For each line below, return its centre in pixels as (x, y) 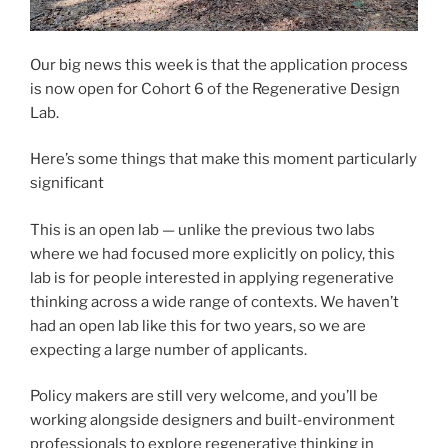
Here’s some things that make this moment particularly (223, 159)
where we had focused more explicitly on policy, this (212, 253)
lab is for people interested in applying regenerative (212, 277)
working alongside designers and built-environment (212, 420)
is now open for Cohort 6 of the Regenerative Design (215, 88)
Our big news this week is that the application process (219, 64)
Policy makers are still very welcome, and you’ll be (204, 396)
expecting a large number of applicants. (170, 349)
